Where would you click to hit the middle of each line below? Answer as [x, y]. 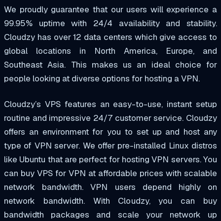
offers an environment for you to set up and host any [110, 131]
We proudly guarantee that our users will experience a [110, 9]
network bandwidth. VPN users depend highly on [110, 187]
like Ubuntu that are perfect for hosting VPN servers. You [110, 159]
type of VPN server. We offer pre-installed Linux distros [110, 145]
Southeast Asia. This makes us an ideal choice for [110, 64]
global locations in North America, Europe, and [110, 51]
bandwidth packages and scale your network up [110, 214]
